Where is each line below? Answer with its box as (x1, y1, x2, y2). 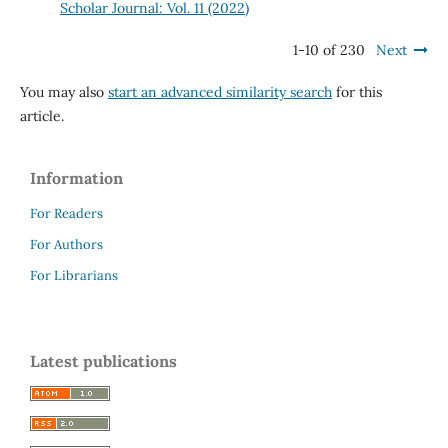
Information (30, 167, 123, 188)
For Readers (30, 204, 103, 222)
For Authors (30, 235, 103, 253)
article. (19, 106, 64, 125)
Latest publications (30, 350, 177, 371)
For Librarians (30, 266, 118, 284)
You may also (19, 82, 108, 101)
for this (331, 82, 382, 101)
